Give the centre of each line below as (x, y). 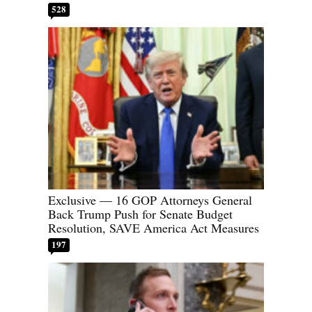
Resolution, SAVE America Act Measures (154, 227)
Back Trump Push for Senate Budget (140, 213)
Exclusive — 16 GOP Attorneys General (150, 200)
